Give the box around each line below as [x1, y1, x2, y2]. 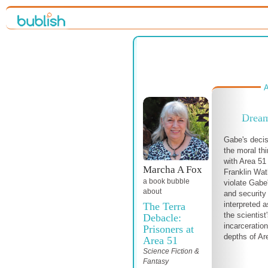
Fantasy [143, 257, 169, 266]
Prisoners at [143, 223, 194, 235]
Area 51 [143, 234, 178, 246]
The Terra [143, 200, 185, 212]
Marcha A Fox [143, 164, 202, 175]
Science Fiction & [143, 247, 199, 255]
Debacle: [143, 212, 181, 224]
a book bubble [143, 177, 190, 185]
